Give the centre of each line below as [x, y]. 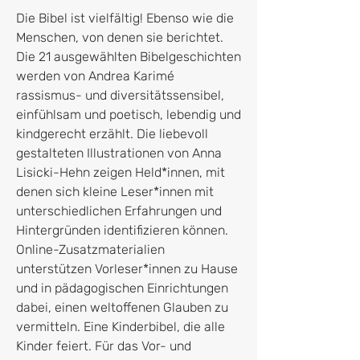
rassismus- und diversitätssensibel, [120, 95]
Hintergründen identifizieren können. [122, 230]
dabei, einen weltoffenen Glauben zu [122, 307]
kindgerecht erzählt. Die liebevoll [112, 133]
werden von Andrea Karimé [95, 76]
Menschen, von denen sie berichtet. [120, 37]
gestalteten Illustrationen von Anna [119, 153]
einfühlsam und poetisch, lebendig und [129, 114]
